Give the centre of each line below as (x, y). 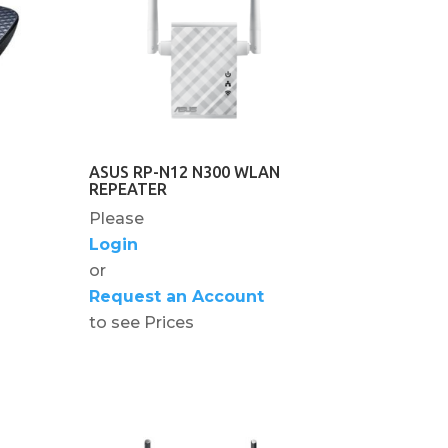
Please (117, 218)
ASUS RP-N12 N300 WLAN (185, 171)
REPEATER (128, 188)
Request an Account (177, 296)
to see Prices (142, 322)
